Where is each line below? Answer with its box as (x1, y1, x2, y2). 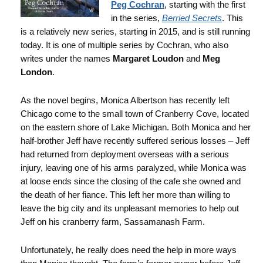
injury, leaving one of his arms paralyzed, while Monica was (21, 163, 247, 173)
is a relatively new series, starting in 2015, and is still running (21, 26, 250, 36)
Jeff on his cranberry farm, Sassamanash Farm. (21, 217, 205, 227)
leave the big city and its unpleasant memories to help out (21, 203, 239, 213)
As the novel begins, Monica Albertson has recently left (21, 95, 230, 105)
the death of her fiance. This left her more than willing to (21, 190, 230, 200)
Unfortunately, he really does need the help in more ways (21, 245, 237, 255)
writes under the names (21, 53, 113, 63)
